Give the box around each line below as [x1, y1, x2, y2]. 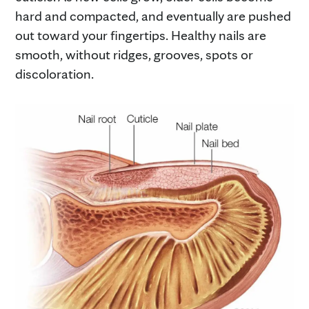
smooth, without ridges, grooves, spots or [15, 46, 253, 63]
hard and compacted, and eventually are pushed [15, 7, 291, 24]
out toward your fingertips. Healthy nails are [15, 26, 266, 43]
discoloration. [15, 65, 94, 82]
